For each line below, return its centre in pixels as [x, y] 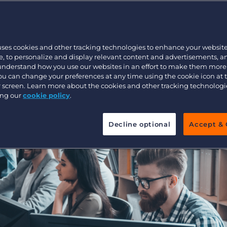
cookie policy [47, 95]
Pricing [45, 56]
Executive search [54, 18]
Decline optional [139, 124]
